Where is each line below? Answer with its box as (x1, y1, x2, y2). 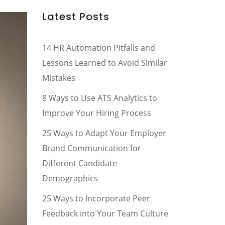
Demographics (42, 173, 98, 184)
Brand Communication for (42, 143, 141, 154)
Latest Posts (42, 10, 109, 24)
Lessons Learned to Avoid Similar (42, 57, 167, 68)
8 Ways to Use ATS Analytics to (42, 92, 157, 103)
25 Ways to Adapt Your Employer (42, 128, 166, 139)
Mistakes (42, 72, 75, 83)
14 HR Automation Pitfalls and (42, 42, 155, 53)
